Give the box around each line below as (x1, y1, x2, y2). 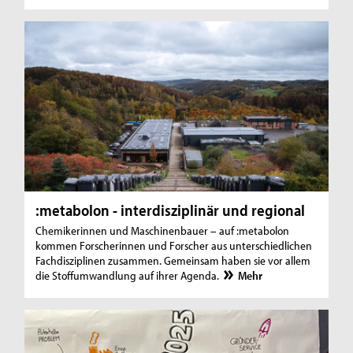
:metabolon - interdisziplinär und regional (35, 199, 306, 220)
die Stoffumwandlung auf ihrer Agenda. (35, 267, 222, 283)
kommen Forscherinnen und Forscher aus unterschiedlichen (35, 237, 313, 253)
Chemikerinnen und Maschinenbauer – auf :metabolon (35, 222, 290, 238)
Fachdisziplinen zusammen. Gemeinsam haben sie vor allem (35, 252, 311, 268)
